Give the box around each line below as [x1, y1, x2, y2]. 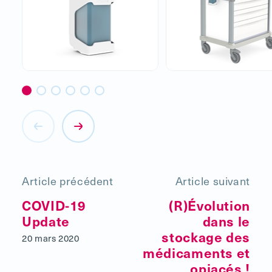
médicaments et [143, 242, 250, 262]
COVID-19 [22, 195, 87, 214]
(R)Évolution [169, 195, 250, 214]
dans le [202, 211, 250, 230]
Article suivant [175, 172, 250, 189]
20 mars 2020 [22, 231, 80, 245]
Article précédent [22, 172, 114, 189]
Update [22, 211, 70, 230]
